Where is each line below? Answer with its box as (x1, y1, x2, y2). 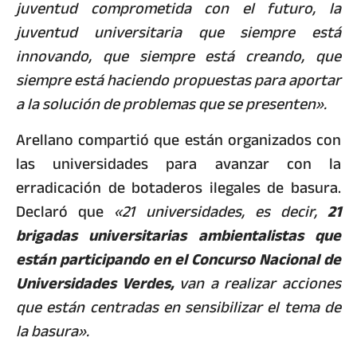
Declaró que (16, 196, 115, 226)
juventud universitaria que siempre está (16, 18, 341, 48)
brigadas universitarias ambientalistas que (16, 220, 341, 250)
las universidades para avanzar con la (16, 148, 341, 178)
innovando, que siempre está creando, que (16, 41, 341, 72)
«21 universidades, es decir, (114, 196, 328, 226)
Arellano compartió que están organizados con (16, 124, 341, 155)
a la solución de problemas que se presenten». (16, 89, 327, 120)
